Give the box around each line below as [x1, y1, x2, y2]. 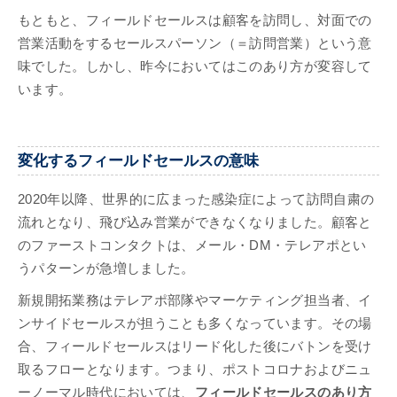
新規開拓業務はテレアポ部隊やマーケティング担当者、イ [18, 292, 372, 307]
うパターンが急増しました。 [18, 261, 195, 276]
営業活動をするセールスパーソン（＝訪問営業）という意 [18, 36, 372, 51]
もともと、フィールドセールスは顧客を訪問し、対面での [18, 13, 372, 28]
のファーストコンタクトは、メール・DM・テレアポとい [18, 237, 367, 253]
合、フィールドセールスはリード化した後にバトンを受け [18, 339, 372, 354]
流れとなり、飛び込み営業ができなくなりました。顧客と [18, 214, 372, 230]
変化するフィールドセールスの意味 [18, 151, 259, 169]
